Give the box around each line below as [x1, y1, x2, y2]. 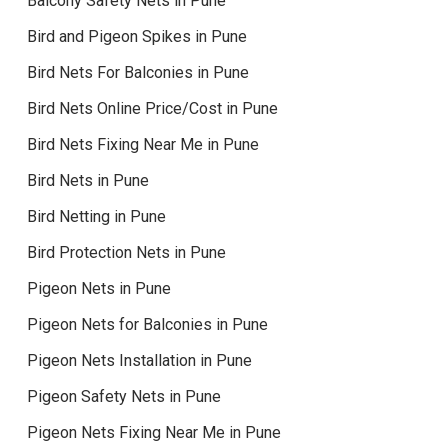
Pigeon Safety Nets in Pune [26, 386, 221, 406]
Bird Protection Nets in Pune [26, 242, 226, 262]
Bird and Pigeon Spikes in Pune [26, 26, 247, 46]
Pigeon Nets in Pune [26, 278, 171, 298]
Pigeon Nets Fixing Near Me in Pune [26, 422, 281, 442]
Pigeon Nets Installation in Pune [26, 350, 252, 370]
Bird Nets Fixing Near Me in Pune [26, 134, 259, 154]
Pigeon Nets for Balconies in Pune [26, 314, 268, 334]
